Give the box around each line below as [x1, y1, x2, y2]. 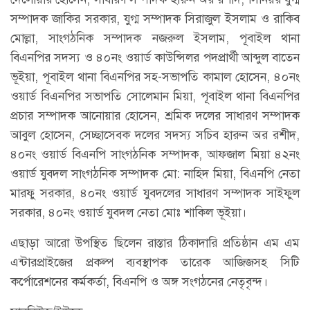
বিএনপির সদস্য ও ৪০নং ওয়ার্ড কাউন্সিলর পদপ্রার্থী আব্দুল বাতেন [10, 48, 300, 66]
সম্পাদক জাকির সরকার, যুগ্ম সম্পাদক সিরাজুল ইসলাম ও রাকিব [10, 10, 300, 27]
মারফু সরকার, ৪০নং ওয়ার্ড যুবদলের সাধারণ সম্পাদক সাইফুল [10, 184, 300, 201]
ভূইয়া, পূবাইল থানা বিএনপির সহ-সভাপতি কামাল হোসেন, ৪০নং [10, 68, 300, 85]
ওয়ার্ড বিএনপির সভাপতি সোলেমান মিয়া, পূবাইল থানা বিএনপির [10, 87, 300, 104]
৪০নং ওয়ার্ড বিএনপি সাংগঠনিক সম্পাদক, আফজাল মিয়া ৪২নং [10, 145, 300, 163]
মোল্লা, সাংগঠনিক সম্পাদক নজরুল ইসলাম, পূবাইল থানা [10, 29, 300, 46]
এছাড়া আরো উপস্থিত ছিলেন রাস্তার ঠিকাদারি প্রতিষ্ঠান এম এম [10, 234, 300, 251]
